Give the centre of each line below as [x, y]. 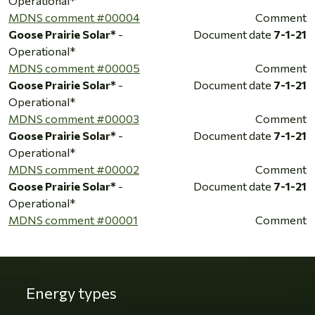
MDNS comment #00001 [73, 219]
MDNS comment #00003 [74, 118]
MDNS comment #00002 [74, 169]
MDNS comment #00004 [74, 17]
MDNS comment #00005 [74, 67]
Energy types [71, 292]
